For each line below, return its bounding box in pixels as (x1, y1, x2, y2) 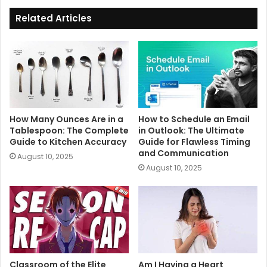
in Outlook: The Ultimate (138, 125, 244, 137)
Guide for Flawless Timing (138, 136, 250, 148)
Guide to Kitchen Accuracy (10, 136, 126, 148)
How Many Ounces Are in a (10, 113, 123, 126)
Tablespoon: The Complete (10, 125, 129, 137)
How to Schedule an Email (138, 113, 250, 126)
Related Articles (15, 11, 92, 24)
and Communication (138, 147, 229, 160)
